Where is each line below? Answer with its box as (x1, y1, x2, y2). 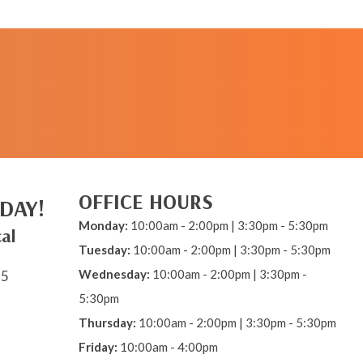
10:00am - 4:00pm (117, 339, 220, 354)
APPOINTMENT (27, 58, 163, 80)
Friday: (79, 339, 117, 354)
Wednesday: (79, 266, 150, 281)
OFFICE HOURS (79, 187, 213, 215)
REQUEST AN (39, 40, 151, 62)
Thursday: (79, 314, 136, 330)
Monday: (79, 217, 128, 233)
